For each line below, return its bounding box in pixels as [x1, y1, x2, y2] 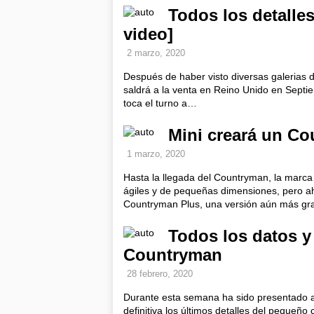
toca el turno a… [123, 97, 197, 109]
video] [123, 25, 173, 43]
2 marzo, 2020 [127, 48, 185, 58]
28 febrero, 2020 [127, 268, 193, 279]
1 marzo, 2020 [127, 149, 185, 159]
